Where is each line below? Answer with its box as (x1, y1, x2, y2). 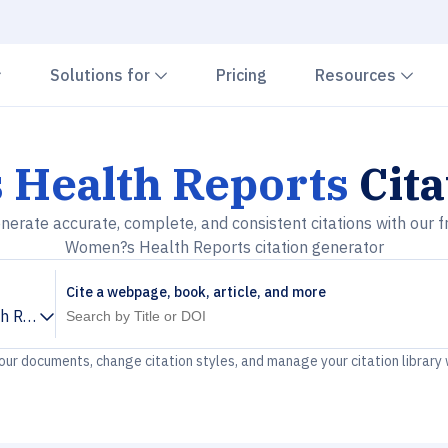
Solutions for (50, 65, 154, 85)
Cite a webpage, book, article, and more (66, 283, 326, 301)
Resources (315, 65, 400, 85)
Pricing (216, 65, 267, 85)
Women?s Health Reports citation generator (64, 237, 384, 257)
